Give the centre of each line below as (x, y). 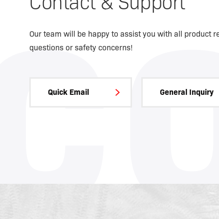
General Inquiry (187, 92)
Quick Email (68, 92)
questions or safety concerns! (81, 48)
